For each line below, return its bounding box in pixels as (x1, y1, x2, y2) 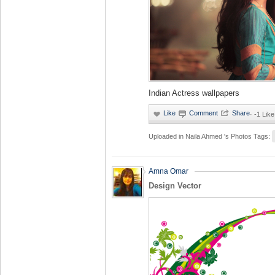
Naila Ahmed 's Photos (185, 133, 254, 140)
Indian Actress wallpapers (149, 88, 239, 98)
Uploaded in (149, 133, 185, 140)
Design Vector (149, 181, 201, 190)
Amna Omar (149, 167, 188, 176)
